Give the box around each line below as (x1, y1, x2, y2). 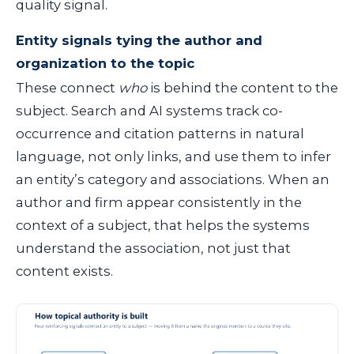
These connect (16, 79, 119, 96)
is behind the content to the (147, 79, 338, 96)
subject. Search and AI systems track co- (16, 102, 283, 119)
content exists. (16, 262, 113, 279)
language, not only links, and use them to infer (16, 148, 331, 164)
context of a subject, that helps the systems (16, 217, 310, 233)
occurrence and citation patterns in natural (16, 125, 304, 141)
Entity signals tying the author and (16, 32, 262, 48)
